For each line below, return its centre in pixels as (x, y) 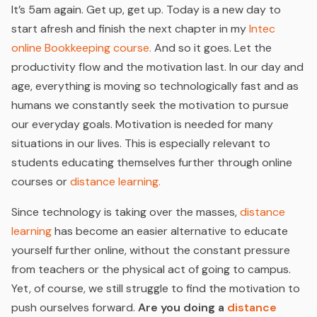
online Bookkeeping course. (81, 48)
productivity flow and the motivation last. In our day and (157, 67)
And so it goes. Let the (212, 48)
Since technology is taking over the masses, (126, 212)
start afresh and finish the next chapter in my (130, 29)
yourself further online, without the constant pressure (151, 250)
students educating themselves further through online (152, 162)
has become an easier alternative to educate (170, 231)
